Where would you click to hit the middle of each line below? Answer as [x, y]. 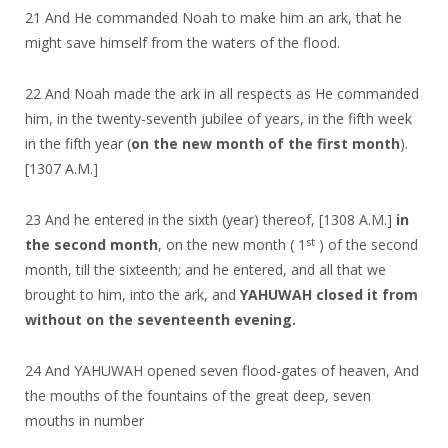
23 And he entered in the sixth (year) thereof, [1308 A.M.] [210, 219]
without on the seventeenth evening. [160, 319]
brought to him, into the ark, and [132, 294]
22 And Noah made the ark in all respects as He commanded [222, 93]
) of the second [366, 244]
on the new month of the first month [265, 143]
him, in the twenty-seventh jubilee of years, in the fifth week [218, 118]
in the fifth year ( [78, 143]
